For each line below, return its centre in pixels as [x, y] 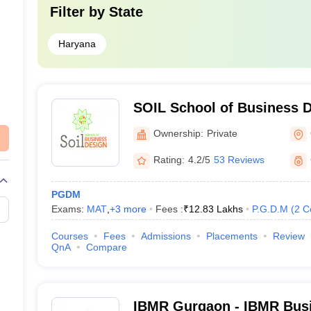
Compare [106, 247]
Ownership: [178, 133]
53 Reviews [239, 160]
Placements [232, 236]
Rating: [169, 160]
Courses [69, 236]
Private [222, 133]
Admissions [166, 236]
